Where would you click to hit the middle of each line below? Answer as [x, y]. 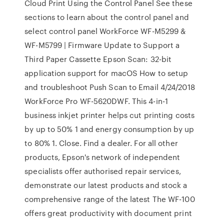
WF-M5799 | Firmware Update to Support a [102, 45]
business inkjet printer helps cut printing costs [110, 115]
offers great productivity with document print [108, 213]
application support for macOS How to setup [106, 73]
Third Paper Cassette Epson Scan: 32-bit [98, 59]
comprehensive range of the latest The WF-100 [110, 199]
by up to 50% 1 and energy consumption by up [109, 129]
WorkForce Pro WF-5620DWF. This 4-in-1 [96, 101]
